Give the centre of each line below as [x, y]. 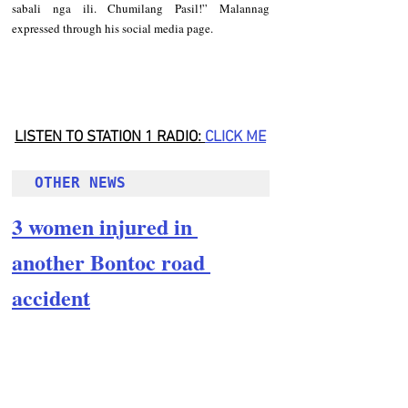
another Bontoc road [111, 262]
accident [51, 298]
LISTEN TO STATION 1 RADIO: [110, 138]
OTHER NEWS [80, 183]
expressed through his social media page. [112, 28]
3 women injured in [105, 227]
